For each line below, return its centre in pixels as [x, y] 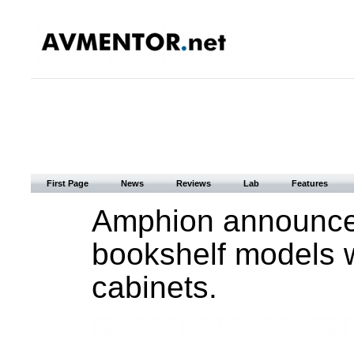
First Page [68, 183]
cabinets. [154, 287]
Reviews [194, 183]
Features [310, 183]
